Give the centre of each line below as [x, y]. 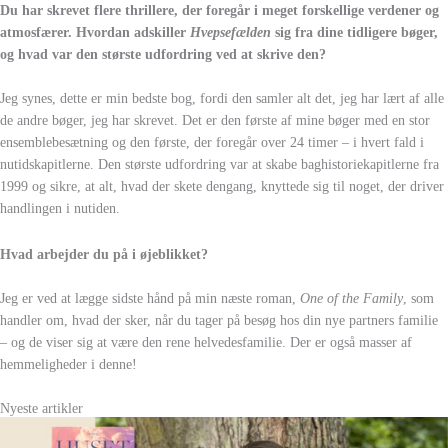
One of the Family [351, 298]
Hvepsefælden [230, 32]
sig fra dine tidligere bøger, [354, 32]
